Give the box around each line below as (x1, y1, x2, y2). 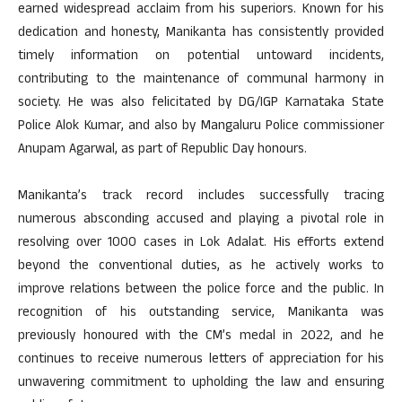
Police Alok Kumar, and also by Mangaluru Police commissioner (18, 116, 384, 139)
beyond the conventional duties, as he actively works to (18, 256, 384, 279)
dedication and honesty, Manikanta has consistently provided (18, 22, 384, 46)
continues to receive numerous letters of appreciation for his (18, 349, 384, 372)
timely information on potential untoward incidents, (18, 46, 384, 69)
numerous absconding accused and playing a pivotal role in (18, 209, 384, 232)
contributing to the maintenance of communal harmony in (18, 69, 384, 92)
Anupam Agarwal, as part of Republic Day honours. (18, 139, 307, 162)
